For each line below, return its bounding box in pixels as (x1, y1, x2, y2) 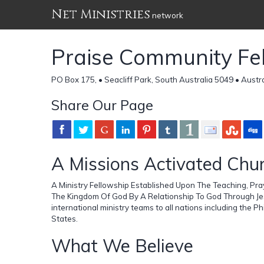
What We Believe (51, 234, 193, 257)
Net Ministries (51, 6, 150, 23)
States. (51, 213, 78, 223)
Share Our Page (51, 95, 153, 114)
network (150, 11, 183, 20)
